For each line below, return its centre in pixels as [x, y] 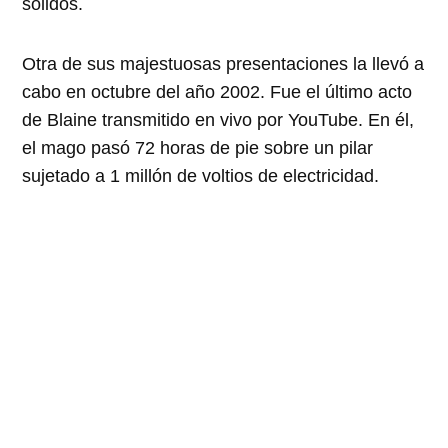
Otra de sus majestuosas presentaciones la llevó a [223, 64]
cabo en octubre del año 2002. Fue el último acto [217, 92]
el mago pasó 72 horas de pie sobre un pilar [198, 148]
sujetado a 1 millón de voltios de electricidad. [201, 176]
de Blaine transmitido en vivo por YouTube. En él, [218, 120]
